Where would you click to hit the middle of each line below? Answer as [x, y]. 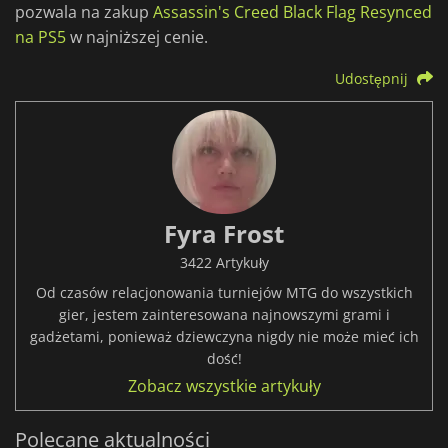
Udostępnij [372, 79]
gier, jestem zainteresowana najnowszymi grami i [224, 315]
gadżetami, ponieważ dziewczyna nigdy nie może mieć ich [224, 337]
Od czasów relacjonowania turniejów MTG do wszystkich [224, 293]
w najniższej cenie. [137, 37]
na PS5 [40, 37]
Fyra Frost [224, 234]
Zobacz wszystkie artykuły [224, 386]
